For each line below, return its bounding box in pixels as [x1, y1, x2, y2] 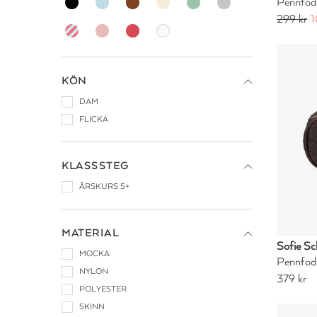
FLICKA [79, 115, 108, 124]
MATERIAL [62, 227, 119, 239]
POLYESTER [79, 284, 127, 294]
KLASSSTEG [62, 160, 129, 172]
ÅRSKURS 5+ [79, 182, 129, 191]
